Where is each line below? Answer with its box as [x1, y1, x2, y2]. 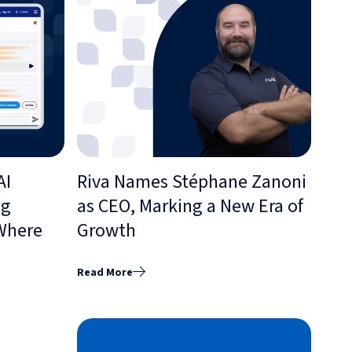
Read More [77, 264, 133, 280]
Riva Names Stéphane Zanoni [77, 167, 306, 196]
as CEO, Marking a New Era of [77, 192, 303, 220]
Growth [77, 216, 136, 244]
